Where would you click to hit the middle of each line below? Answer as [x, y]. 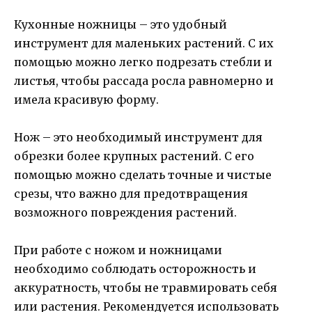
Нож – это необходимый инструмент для [138, 138]
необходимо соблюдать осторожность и [135, 269]
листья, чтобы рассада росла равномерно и [144, 81]
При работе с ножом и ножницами [118, 250]
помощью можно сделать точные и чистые [143, 175]
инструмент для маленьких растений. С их [144, 44]
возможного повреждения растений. [125, 213]
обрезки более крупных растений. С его [134, 156]
